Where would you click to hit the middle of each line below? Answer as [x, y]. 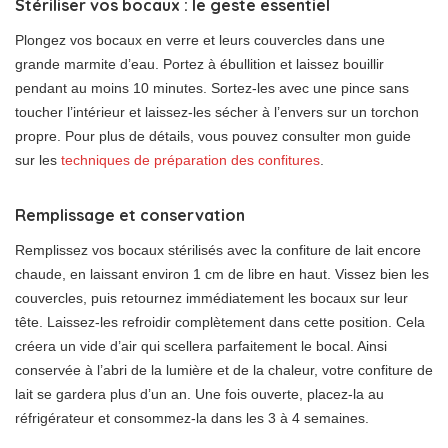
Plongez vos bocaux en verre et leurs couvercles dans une [200, 39]
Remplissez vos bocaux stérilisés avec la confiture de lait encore [218, 249]
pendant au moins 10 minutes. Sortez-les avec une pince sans [212, 87]
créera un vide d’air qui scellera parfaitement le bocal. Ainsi [201, 345]
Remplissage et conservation [130, 214]
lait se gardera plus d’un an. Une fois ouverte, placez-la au [199, 393]
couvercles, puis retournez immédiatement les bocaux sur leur [211, 297]
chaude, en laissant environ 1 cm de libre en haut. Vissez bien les [222, 273]
